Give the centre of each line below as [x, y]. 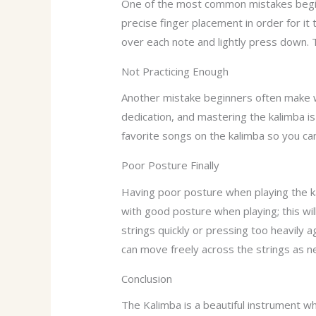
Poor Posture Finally [171, 165]
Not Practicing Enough [175, 71]
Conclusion [147, 278]
